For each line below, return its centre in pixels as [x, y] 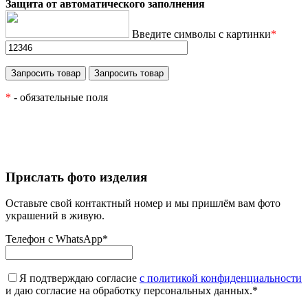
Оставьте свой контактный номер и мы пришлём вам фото [143, 203]
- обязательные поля [59, 97]
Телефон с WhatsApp [54, 239]
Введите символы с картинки [200, 34]
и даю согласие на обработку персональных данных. [129, 291]
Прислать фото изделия [76, 177]
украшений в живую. [55, 216]
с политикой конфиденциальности [221, 278]
